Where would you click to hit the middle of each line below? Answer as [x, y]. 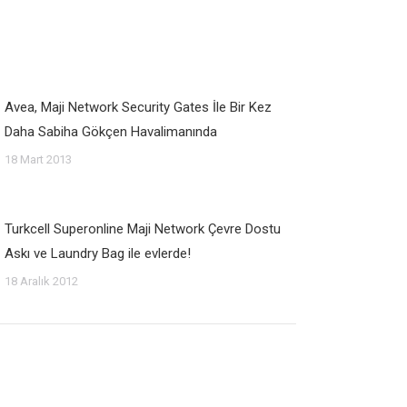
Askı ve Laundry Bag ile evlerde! [98, 253]
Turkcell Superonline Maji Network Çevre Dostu [143, 229]
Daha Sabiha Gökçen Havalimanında [111, 132]
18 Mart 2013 [38, 159]
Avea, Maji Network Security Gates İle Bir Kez [138, 107]
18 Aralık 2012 [41, 281]
